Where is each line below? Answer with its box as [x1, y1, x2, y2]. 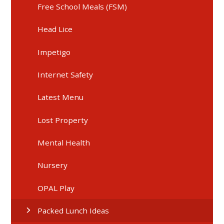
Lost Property [37, 114, 88, 125]
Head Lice [37, 24, 73, 34]
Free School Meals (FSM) [37, 1, 127, 11]
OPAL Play [37, 182, 75, 193]
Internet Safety [37, 69, 93, 79]
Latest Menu [37, 92, 84, 102]
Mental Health [37, 137, 90, 147]
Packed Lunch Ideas [37, 205, 109, 215]
